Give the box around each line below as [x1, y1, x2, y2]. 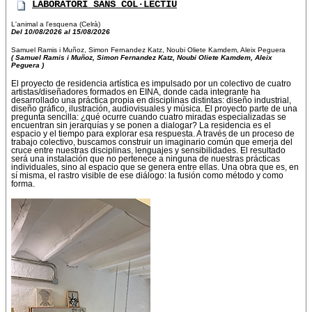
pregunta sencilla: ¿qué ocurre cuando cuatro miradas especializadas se [11, 113, 286, 122]
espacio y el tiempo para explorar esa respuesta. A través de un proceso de [11, 130, 295, 139]
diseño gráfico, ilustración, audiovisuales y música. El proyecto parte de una [11, 104, 297, 114]
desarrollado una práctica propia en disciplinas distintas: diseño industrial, [11, 96, 291, 105]
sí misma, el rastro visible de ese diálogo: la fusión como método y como [11, 171, 283, 180]
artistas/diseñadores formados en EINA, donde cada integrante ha [11, 88, 260, 97]
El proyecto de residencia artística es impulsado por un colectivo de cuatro [11, 79, 291, 88]
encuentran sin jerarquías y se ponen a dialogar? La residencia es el [11, 121, 271, 130]
